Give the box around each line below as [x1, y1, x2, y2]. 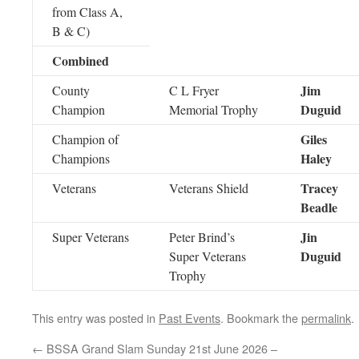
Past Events [159, 309, 220, 326]
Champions [52, 150, 110, 167]
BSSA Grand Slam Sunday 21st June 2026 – [43, 340, 277, 357]
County [52, 82, 90, 99]
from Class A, [52, 3, 123, 20]
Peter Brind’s [169, 228, 235, 245]
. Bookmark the [220, 309, 301, 326]
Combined [52, 51, 109, 70]
